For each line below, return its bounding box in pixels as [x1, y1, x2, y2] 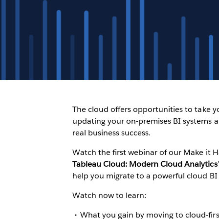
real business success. [72, 128, 151, 138]
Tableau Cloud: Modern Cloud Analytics [72, 159, 218, 169]
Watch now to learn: [72, 190, 149, 200]
